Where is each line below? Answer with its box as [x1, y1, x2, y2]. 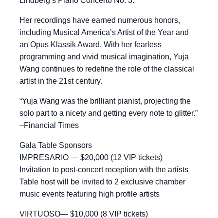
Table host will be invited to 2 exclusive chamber [19, 178, 185, 186]
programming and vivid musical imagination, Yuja [19, 53, 189, 61]
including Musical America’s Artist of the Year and [19, 28, 189, 36]
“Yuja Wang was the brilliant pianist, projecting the [19, 97, 191, 105]
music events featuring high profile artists [19, 190, 160, 198]
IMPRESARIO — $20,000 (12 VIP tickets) [19, 153, 163, 162]
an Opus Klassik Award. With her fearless [19, 40, 162, 49]
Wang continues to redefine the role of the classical [19, 65, 194, 73]
